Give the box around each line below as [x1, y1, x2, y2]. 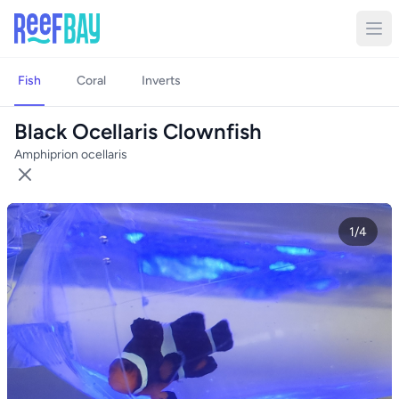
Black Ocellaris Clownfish [14, 118, 262, 144]
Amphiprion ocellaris [14, 147, 127, 162]
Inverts [142, 73, 181, 88]
